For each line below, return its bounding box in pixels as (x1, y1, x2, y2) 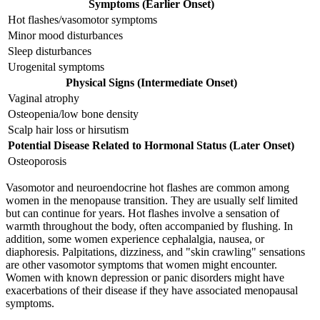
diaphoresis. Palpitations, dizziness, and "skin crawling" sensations (6, 246, 305, 259)
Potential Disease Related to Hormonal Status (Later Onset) (8, 139, 294, 152)
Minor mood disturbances (8, 29, 123, 42)
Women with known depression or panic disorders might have (6, 271, 284, 284)
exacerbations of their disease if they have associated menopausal (6, 284, 298, 297)
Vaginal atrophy (8, 92, 79, 105)
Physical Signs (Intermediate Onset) (65, 76, 237, 89)
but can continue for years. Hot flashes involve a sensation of (6, 207, 279, 220)
